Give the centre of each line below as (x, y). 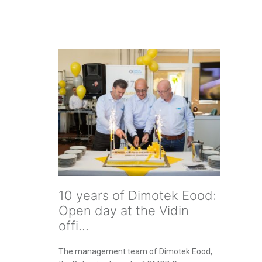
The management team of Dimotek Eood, (135, 252)
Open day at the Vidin (124, 211)
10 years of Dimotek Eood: (137, 196)
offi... (74, 226)
